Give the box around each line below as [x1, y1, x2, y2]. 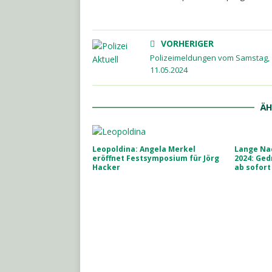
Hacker [92, 162, 120, 172]
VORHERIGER [161, 38, 214, 49]
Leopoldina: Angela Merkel [92, 144, 195, 154]
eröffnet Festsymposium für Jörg [92, 153, 219, 163]
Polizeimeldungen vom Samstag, [150, 52, 270, 63]
